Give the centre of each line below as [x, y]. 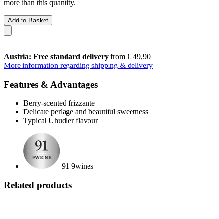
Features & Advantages [51, 84]
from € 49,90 [130, 56]
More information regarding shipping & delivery [78, 65]
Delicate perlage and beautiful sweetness [86, 112]
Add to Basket [28, 20]
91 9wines [77, 166]
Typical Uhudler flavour [61, 121]
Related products [38, 185]
